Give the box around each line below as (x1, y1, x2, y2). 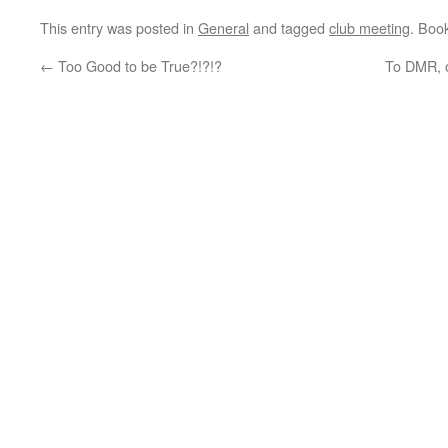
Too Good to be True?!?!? (54, 55, 222, 76)
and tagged (249, 17, 329, 38)
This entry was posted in (40, 17, 198, 38)
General (198, 17, 249, 38)
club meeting (329, 17, 410, 38)
